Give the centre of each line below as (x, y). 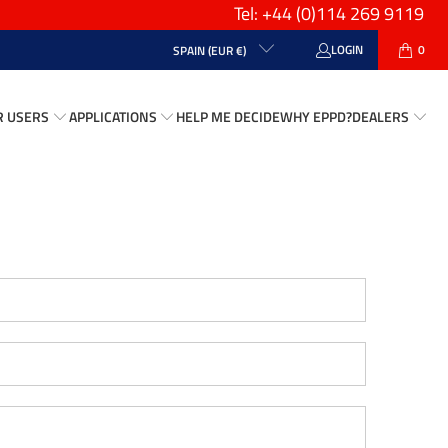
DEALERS (380, 116)
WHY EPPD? (315, 116)
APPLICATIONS (112, 116)
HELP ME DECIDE (227, 116)
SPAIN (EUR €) (210, 50)
